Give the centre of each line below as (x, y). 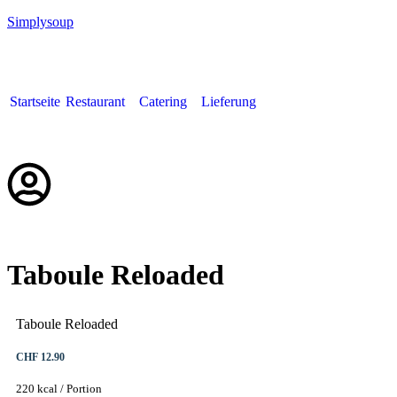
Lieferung (229, 101)
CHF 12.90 (40, 357)
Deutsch (30, 217)
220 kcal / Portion (59, 388)
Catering (163, 101)
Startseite (35, 101)
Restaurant (95, 101)
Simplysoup (40, 22)
